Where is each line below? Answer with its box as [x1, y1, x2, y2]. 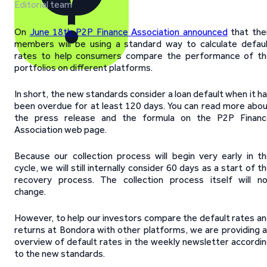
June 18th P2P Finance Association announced [29, 26, 228, 38]
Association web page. [14, 124, 107, 135]
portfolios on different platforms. [14, 62, 153, 73]
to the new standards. [14, 248, 105, 259]
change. [14, 186, 46, 197]
